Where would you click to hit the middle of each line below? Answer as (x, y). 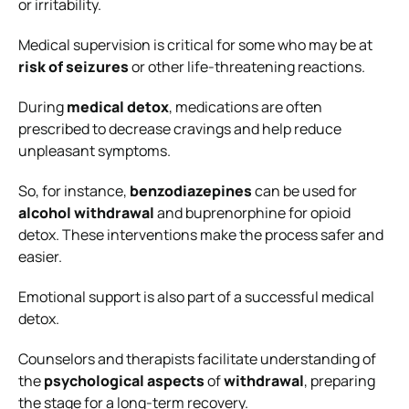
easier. (40, 256)
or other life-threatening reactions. (247, 66)
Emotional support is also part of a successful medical (196, 296)
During (42, 106)
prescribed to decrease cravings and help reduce (180, 128)
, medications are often (246, 106)
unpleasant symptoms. (94, 150)
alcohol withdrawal (86, 212)
